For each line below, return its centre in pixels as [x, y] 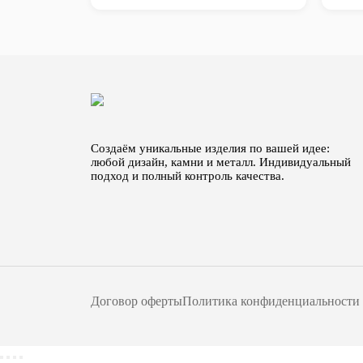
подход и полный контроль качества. [187, 176]
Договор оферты [136, 301]
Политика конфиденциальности [271, 301]
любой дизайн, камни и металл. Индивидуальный [220, 162]
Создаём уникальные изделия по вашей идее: [210, 149]
